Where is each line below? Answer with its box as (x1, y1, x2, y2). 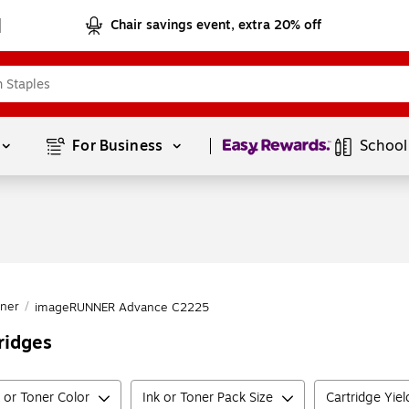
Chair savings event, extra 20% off (110, 16, 322, 35)
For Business (72, 135, 167, 157)
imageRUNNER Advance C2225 (35, 299, 209, 317)
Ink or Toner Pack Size (142, 388, 273, 407)
